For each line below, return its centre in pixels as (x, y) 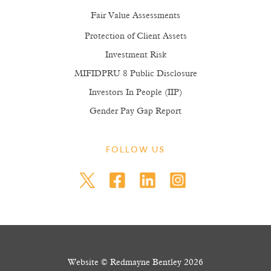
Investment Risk (135, 55)
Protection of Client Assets (135, 37)
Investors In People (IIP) (135, 93)
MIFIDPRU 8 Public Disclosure (135, 74)
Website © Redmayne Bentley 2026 (135, 263)
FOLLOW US (135, 151)
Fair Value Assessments (135, 16)
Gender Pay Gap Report (135, 112)
